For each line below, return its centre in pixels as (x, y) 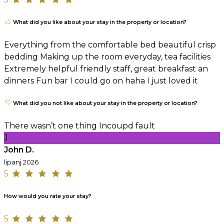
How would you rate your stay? (48, 196)
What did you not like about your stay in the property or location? (104, 103)
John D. (19, 150)
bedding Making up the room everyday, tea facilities (107, 57)
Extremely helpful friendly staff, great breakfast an (106, 69)
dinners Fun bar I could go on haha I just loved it (101, 81)
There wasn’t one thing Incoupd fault (79, 126)
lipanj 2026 (21, 162)
